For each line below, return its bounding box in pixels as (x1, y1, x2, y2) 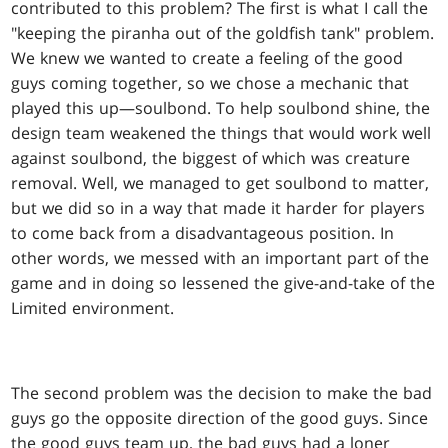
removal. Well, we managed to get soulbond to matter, (11, 172, 430, 195)
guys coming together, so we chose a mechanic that (11, 72, 410, 95)
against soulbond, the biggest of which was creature (11, 147, 411, 170)
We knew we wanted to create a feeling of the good (11, 47, 404, 70)
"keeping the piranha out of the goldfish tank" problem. (11, 22, 435, 45)
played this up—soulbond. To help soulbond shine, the (11, 97, 431, 120)
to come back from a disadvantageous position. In (11, 222, 395, 245)
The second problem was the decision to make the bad (11, 382, 433, 405)
